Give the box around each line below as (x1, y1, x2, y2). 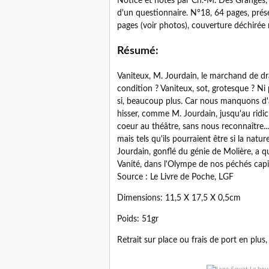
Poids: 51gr (117, 215, 159, 224)
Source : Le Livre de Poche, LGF (117, 173, 234, 182)
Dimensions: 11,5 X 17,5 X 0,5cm (117, 194, 241, 203)
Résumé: (117, 46, 159, 57)
